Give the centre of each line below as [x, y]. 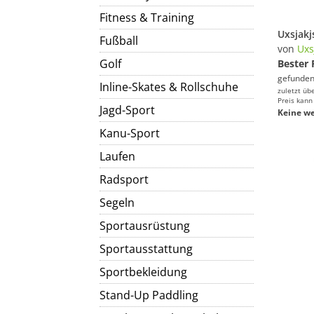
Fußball [119, 41]
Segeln [117, 203]
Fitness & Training [147, 18]
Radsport [124, 179]
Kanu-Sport [130, 133]
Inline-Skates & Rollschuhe [169, 87]
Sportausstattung [146, 249]
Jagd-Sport [127, 110]
